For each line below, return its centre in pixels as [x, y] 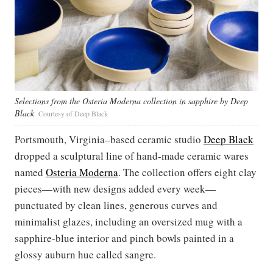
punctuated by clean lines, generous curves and [116, 205]
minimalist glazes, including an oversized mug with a [129, 222]
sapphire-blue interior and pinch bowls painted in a [124, 238]
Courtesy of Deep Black [73, 114]
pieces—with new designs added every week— [115, 189]
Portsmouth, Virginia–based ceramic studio [109, 140]
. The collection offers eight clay [187, 172]
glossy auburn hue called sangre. [85, 255]
